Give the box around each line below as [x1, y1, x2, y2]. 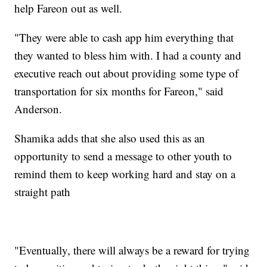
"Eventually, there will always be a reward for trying [14, 242, 250, 257]
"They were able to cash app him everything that [14, 29, 234, 45]
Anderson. [14, 101, 63, 116]
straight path [14, 184, 71, 199]
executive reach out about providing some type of [14, 65, 239, 80]
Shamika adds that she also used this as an [14, 130, 206, 145]
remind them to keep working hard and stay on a [14, 166, 236, 181]
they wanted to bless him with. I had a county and [14, 47, 242, 63]
